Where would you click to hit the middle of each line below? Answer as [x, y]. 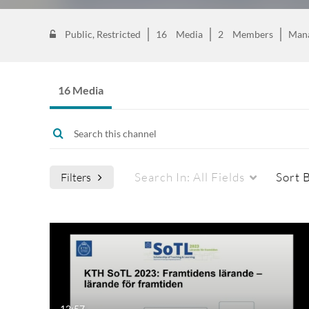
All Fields [219, 177]
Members [253, 34]
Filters [76, 177]
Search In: [164, 177]
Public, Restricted [102, 34]
